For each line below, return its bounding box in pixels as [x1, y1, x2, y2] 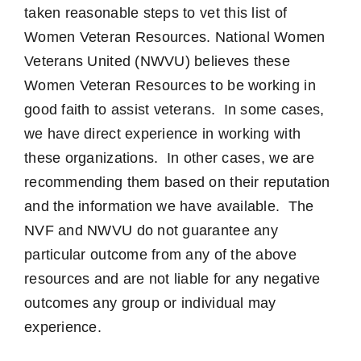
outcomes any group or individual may [24, 295, 276, 311]
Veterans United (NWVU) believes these [24, 53, 290, 69]
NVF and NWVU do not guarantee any [24, 222, 278, 239]
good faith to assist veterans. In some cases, [24, 102, 325, 118]
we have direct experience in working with [24, 126, 301, 142]
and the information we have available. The [24, 198, 314, 214]
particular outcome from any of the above [24, 247, 297, 263]
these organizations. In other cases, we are [24, 150, 314, 166]
